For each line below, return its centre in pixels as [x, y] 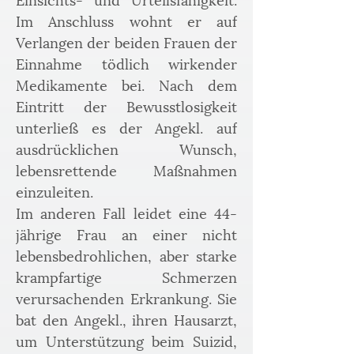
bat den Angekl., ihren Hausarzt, [126, 319]
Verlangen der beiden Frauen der [126, 41]
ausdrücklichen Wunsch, [126, 148]
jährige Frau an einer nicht [126, 233]
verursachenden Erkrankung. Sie [126, 298]
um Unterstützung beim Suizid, [126, 340]
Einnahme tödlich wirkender [126, 63]
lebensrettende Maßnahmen [126, 169]
